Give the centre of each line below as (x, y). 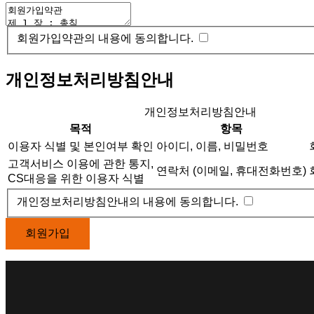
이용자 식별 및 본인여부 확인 (81, 146)
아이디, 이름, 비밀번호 (212, 146)
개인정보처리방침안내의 (80, 201)
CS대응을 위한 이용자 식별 (76, 179)
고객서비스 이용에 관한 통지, (81, 164)
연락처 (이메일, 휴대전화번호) (231, 171)
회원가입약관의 (56, 39)
